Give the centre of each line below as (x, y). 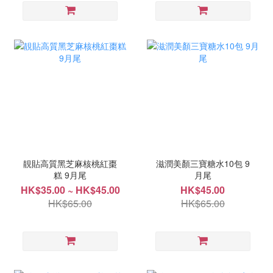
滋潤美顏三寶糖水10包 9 (203, 164)
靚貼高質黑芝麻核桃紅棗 (70, 164)
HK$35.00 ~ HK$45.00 (70, 190)
